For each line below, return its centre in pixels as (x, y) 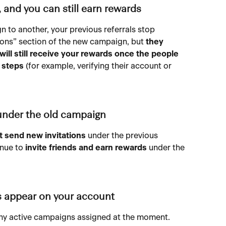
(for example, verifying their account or (99, 66)
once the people (148, 54)
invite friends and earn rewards (86, 148)
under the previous (123, 136)
